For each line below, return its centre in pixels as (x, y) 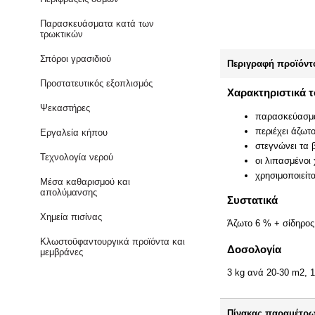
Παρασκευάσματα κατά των (97, 24)
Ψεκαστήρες (65, 108)
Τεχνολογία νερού (77, 157)
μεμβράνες (62, 252)
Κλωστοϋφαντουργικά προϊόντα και (113, 242)
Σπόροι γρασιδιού (76, 59)
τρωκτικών (62, 34)
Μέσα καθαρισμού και (85, 182)
